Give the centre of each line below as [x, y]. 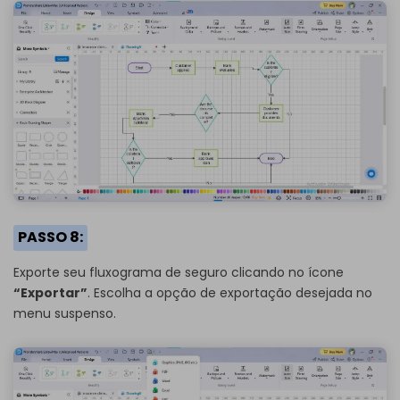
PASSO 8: [50, 237]
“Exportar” [50, 292]
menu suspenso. [65, 313]
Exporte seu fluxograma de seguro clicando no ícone [179, 272]
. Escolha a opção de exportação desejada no [230, 292]
